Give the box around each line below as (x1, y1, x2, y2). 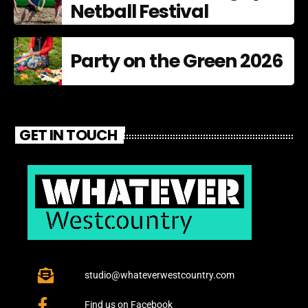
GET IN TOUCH (19, 125, 118, 146)
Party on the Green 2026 (70, 48, 283, 74)
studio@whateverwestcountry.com (84, 269, 234, 281)
